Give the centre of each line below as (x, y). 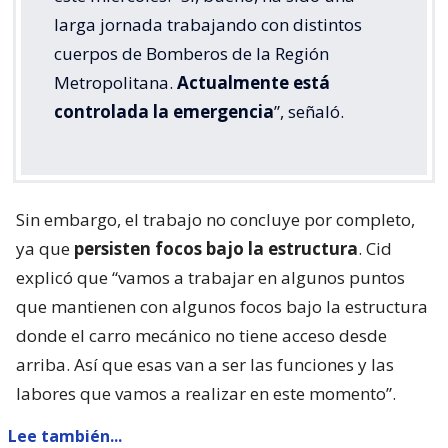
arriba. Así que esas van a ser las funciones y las (205, 365)
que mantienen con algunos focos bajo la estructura (222, 307)
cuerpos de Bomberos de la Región (191, 54)
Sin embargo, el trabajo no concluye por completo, (215, 220)
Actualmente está (251, 83)
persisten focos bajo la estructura (216, 249)
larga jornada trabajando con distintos (208, 25)
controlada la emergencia (164, 112)
